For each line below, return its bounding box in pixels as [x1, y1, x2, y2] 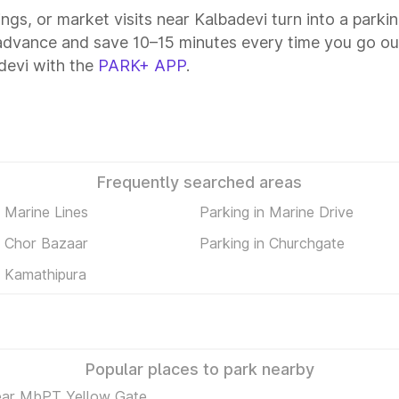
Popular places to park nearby [85, 360, 314, 379]
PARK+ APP [98, 56, 186, 75]
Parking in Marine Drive [199, 202, 354, 221]
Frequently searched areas [97, 173, 302, 191]
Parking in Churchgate [199, 233, 345, 252]
